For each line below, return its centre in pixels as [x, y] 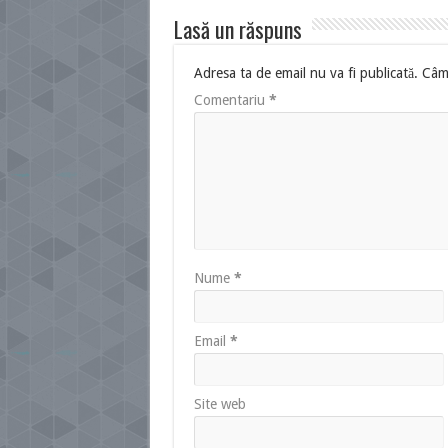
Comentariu [231, 99]
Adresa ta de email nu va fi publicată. [305, 72]
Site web [219, 403]
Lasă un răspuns [237, 28]
